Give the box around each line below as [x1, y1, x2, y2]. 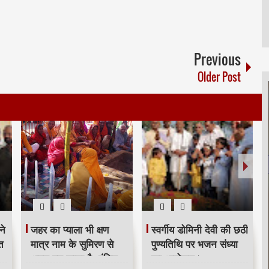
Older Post [198, 68, 241, 85]
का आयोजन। [151, 253, 201, 264]
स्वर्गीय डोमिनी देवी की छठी [151, 224, 248, 235]
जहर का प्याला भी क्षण [31, 224, 109, 235]
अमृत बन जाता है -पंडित [31, 253, 118, 264]
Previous [194, 49, 241, 69]
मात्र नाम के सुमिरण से [31, 238, 113, 250]
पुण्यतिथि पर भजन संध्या [151, 238, 238, 250]
